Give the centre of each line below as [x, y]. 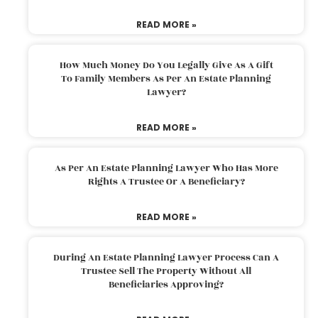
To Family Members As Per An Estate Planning [166, 78]
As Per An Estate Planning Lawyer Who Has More [166, 168]
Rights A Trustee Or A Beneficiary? [166, 181]
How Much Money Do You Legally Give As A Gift [166, 65]
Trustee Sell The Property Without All [166, 271]
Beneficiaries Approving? [166, 284]
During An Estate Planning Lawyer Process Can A [166, 257]
